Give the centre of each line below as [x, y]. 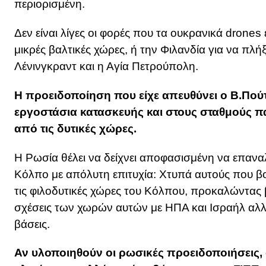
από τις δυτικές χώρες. [75, 128]
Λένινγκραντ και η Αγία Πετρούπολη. [106, 66]
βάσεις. [32, 224]
